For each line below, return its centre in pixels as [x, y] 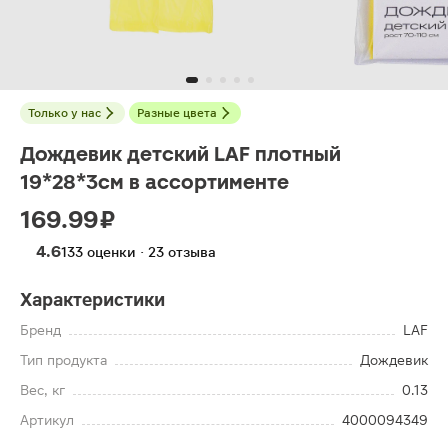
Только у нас [64, 113]
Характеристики [92, 299]
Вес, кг [42, 390]
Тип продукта [63, 360]
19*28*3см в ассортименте [154, 182]
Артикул [47, 420]
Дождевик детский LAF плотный [180, 154]
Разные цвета [177, 113]
